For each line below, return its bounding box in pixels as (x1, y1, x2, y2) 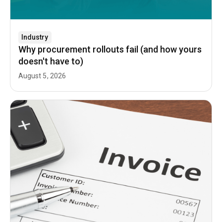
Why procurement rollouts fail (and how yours (18, 44, 202, 55)
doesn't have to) (18, 55, 83, 66)
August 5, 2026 (18, 71, 66, 80)
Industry (21, 33, 49, 42)
